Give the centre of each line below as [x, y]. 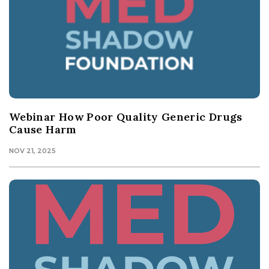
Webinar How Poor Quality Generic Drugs [126, 117]
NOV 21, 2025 [32, 151]
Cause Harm [43, 130]
